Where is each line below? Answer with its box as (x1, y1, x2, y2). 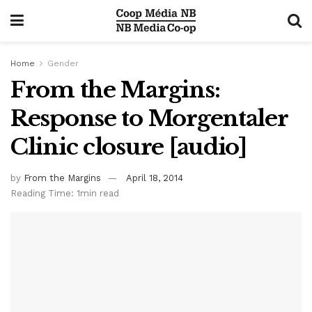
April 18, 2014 (126, 172, 183, 183)
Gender (47, 58, 79, 68)
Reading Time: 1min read (10, 187, 119, 198)
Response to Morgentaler (10, 104, 288, 132)
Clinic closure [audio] (10, 133, 247, 161)
